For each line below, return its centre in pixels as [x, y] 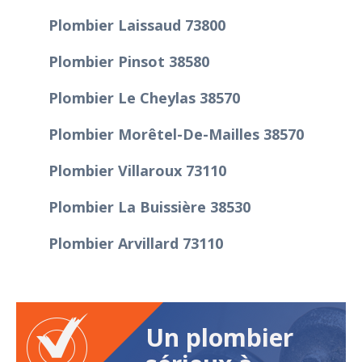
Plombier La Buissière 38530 [149, 206]
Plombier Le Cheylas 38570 [144, 97]
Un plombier [219, 337]
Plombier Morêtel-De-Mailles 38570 [176, 134]
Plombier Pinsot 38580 [129, 61]
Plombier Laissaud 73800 [137, 25]
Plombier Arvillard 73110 [136, 243]
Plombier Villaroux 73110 [137, 170]
